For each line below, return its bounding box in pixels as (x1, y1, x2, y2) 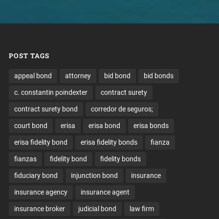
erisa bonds (133, 122, 169, 130)
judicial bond (78, 205, 116, 213)
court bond (14, 122, 47, 130)
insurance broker (14, 205, 65, 213)
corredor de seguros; (90, 105, 153, 113)
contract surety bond (14, 105, 78, 113)
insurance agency (14, 188, 67, 197)
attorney (65, 72, 91, 80)
